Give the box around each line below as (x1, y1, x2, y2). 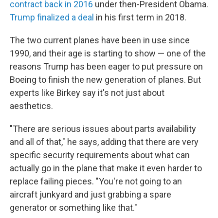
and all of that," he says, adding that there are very (10, 137, 199, 147)
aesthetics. (10, 101, 53, 111)
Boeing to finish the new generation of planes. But (10, 74, 201, 85)
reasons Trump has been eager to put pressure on (10, 61, 203, 72)
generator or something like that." (10, 202, 137, 213)
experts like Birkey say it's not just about (10, 88, 164, 98)
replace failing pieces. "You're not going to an (10, 176, 182, 186)
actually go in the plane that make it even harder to (10, 163, 202, 173)
